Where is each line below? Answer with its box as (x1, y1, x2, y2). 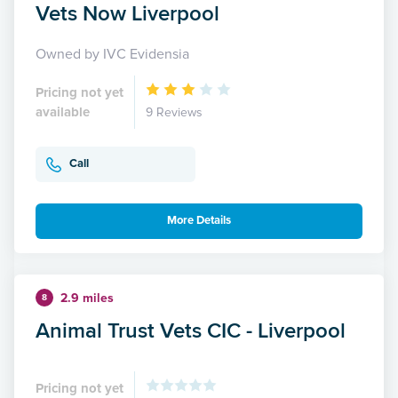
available (36, 103, 90, 120)
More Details (167, 213, 231, 228)
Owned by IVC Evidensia (36, 44, 189, 63)
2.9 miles (60, 290, 114, 306)
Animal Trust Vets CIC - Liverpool (36, 314, 346, 346)
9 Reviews (146, 104, 203, 120)
